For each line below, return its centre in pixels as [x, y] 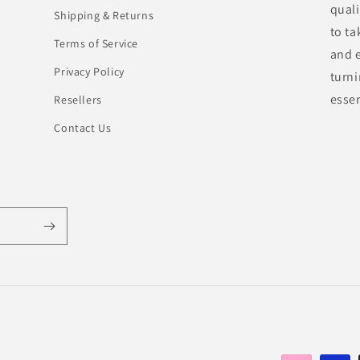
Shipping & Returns [104, 15]
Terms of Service [96, 43]
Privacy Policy [89, 72]
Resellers [78, 100]
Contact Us [83, 128]
